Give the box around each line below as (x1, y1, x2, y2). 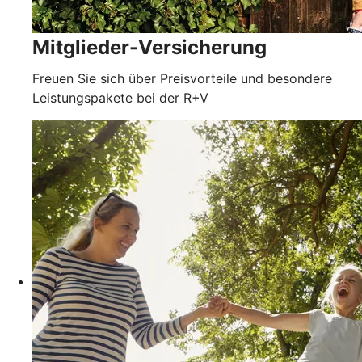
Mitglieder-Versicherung (32, 36, 267, 60)
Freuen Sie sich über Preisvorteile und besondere (32, 70, 332, 87)
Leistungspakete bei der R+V (32, 90, 208, 107)
